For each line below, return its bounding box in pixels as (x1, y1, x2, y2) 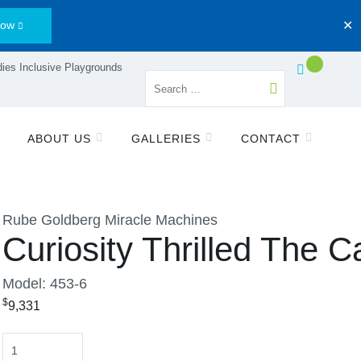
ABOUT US (27, 132, 92, 145)
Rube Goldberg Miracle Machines (2, 212, 218, 228)
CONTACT (241, 132, 301, 145)
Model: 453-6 (2, 276, 87, 292)
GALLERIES (131, 132, 201, 145)
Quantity (2, 334, 56, 351)
